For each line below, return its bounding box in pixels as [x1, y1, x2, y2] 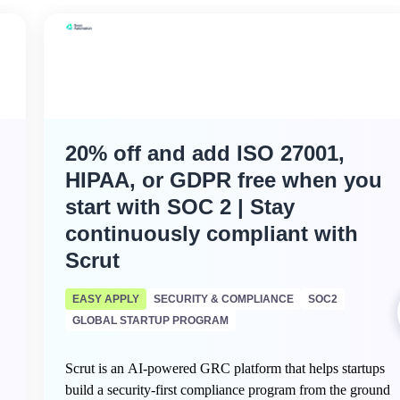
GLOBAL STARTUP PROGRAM [71, 314, 229, 327]
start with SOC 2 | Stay [64, 195, 295, 219]
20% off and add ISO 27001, [64, 141, 345, 165]
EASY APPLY [71, 293, 139, 305]
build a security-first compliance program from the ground [64, 382, 390, 397]
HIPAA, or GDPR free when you [64, 168, 382, 192]
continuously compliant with [64, 221, 358, 246]
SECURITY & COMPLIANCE [153, 293, 294, 305]
